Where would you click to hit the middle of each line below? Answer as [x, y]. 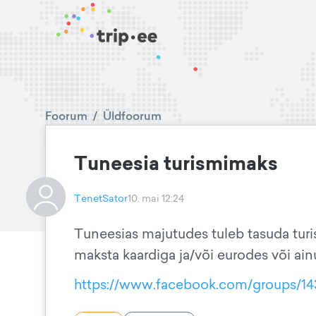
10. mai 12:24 [156, 198]
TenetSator [101, 198]
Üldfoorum [132, 116]
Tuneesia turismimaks [176, 163]
